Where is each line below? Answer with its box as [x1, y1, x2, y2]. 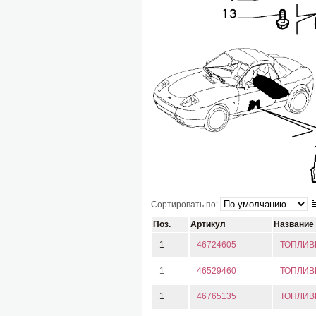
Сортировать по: [151, 200, 220, 209]
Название [274, 219, 314, 229]
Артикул [190, 219, 226, 229]
